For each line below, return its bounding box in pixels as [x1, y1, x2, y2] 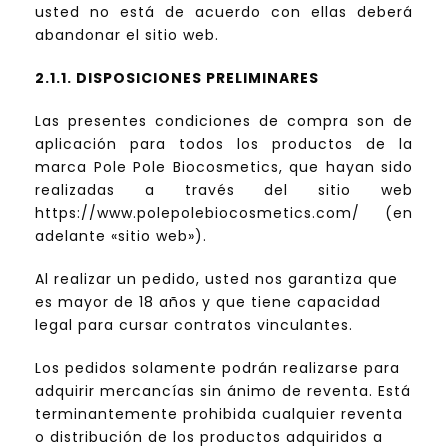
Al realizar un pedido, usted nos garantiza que [35, 269, 398, 290]
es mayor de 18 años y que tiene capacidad [35, 292, 381, 313]
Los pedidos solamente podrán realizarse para [35, 358, 400, 379]
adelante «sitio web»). [35, 226, 207, 247]
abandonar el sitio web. [35, 25, 219, 46]
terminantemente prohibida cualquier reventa [35, 404, 403, 425]
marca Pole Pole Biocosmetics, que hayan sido [35, 157, 413, 178]
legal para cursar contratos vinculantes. [35, 315, 353, 336]
